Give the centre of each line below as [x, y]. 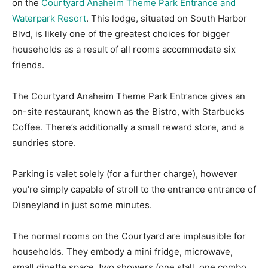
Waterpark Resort [49, 19]
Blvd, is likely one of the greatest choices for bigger [121, 34]
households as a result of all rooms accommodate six [124, 50]
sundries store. [44, 143]
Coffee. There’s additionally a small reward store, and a [128, 127]
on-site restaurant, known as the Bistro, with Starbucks [128, 112]
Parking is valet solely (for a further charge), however [125, 174]
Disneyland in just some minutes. [82, 205]
